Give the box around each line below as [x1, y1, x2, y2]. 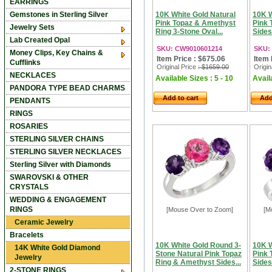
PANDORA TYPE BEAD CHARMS [10, 84, 125, 92]
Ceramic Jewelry [15, 218, 73, 226]
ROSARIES [10, 122, 48, 131]
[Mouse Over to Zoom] [166, 206, 233, 213]
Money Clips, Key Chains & [10, 49, 103, 57]
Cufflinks [10, 58, 41, 67]
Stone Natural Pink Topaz [155, 250, 242, 258]
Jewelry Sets [10, 23, 55, 32]
